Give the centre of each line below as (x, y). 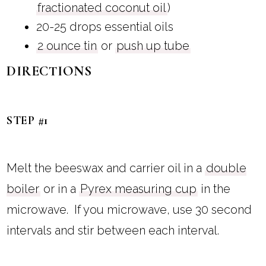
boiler (23, 189)
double (227, 168)
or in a (60, 189)
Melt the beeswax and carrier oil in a (106, 168)
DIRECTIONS (49, 72)
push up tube (153, 45)
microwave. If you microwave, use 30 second (129, 210)
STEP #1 (28, 121)
